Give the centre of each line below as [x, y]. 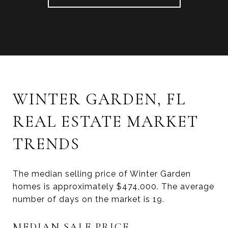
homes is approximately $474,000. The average [113, 187]
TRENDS [46, 144]
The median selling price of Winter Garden [102, 174]
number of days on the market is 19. [89, 199]
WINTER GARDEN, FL [99, 99]
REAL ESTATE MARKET [106, 121]
